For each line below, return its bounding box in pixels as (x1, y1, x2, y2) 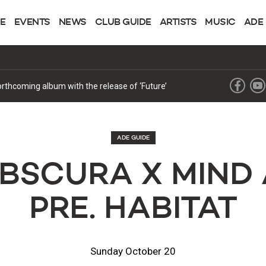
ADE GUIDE (116, 135, 150, 141)
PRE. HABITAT (28, 194, 237, 226)
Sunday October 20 (90, 245, 176, 257)
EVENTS (14, 18, 50, 27)
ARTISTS (159, 18, 197, 27)
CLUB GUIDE (94, 18, 151, 27)
